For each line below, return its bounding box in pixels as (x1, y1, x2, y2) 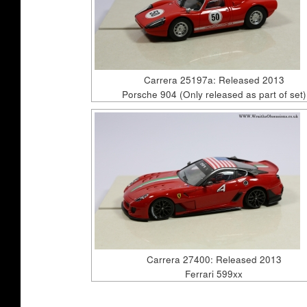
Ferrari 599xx (185, 267, 243, 280)
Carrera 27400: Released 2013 (146, 252, 282, 266)
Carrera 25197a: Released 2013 (143, 73, 284, 86)
